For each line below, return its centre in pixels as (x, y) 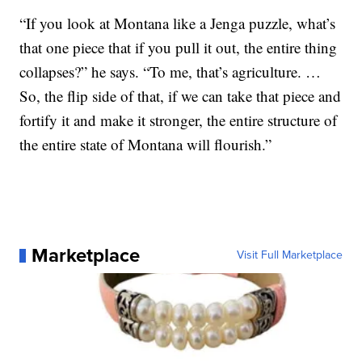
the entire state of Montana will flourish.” (146, 145)
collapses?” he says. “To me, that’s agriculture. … (170, 72)
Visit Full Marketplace (289, 255)
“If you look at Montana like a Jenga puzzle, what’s (178, 23)
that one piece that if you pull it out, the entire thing (179, 48)
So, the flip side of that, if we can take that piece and (181, 96)
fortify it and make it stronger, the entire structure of (179, 120)
